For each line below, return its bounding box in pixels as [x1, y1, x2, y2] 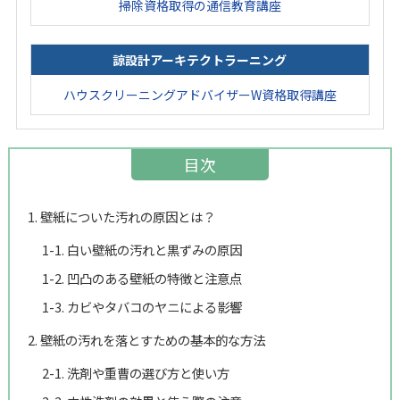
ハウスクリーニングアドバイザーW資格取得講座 [62, 85, 337, 104]
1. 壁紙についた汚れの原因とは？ [27, 206, 215, 226]
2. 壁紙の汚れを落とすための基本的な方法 [27, 329, 265, 349]
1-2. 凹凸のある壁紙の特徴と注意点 [41, 268, 242, 287]
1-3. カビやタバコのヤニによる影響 [41, 296, 242, 316]
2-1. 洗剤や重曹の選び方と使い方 [41, 362, 229, 382]
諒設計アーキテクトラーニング [112, 50, 287, 69]
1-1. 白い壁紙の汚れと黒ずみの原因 [41, 239, 242, 259]
